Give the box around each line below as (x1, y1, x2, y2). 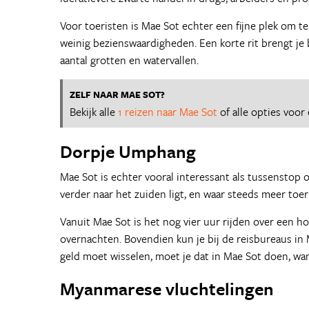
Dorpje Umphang (60, 139, 196, 164)
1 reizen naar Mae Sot (118, 103, 217, 120)
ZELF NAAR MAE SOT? (70, 88, 165, 101)
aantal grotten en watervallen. (60, 52, 199, 68)
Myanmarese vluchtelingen (60, 276, 274, 301)
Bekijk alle (70, 103, 118, 120)
